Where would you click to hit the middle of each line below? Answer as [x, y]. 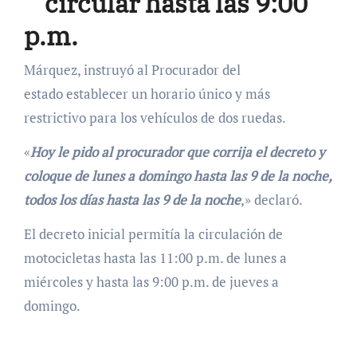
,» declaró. [271, 199]
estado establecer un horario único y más [147, 93]
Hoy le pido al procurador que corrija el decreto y [177, 151]
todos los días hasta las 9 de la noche [132, 199]
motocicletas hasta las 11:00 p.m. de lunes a [155, 257]
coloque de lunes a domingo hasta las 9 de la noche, [177, 175]
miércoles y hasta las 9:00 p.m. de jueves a [151, 281]
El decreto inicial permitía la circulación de [153, 233]
